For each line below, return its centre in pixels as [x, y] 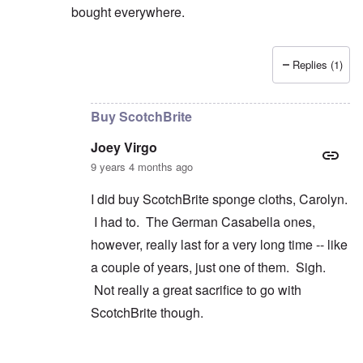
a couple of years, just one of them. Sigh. [208, 267]
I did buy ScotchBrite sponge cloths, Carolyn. [219, 199]
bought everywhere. [128, 11]
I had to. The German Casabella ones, [203, 221]
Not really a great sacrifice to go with [196, 289]
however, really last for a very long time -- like [219, 244]
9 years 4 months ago [142, 166]
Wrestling [157, 75]
